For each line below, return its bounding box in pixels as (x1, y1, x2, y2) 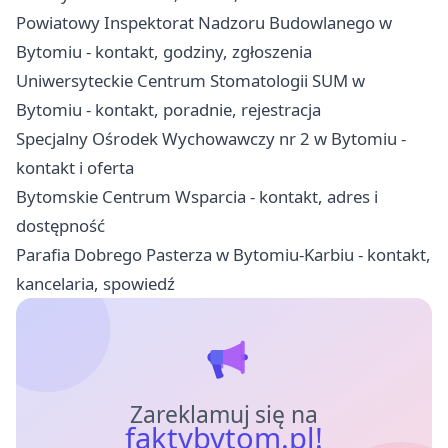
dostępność (16, 214, 105, 238)
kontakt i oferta (16, 156, 134, 180)
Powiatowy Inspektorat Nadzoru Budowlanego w (16, 11, 392, 35)
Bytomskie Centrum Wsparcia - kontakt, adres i (16, 185, 378, 209)
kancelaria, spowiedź (16, 272, 175, 296)
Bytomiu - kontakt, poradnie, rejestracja (16, 98, 321, 122)
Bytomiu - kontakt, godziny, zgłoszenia (16, 40, 312, 64)
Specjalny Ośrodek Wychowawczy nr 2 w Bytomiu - (16, 127, 406, 151)
